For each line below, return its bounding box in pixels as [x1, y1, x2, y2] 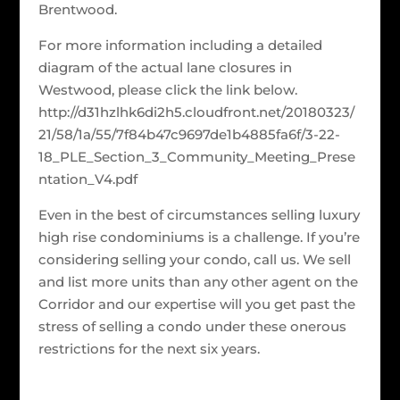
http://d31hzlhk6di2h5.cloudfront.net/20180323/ [37, 104, 354, 121]
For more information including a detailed [37, 37, 322, 54]
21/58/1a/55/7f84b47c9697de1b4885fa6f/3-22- [37, 126, 340, 143]
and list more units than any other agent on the [37, 273, 358, 290]
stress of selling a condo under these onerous [37, 318, 346, 335]
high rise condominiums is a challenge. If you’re [37, 229, 360, 246]
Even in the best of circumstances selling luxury [37, 206, 360, 223]
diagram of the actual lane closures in [37, 59, 292, 76]
